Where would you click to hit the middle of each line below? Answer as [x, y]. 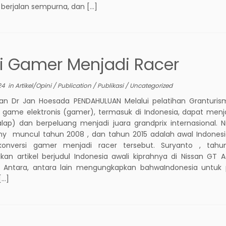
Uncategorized [151, 85]
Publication [75, 85]
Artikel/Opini [34, 85]
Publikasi [111, 85]
